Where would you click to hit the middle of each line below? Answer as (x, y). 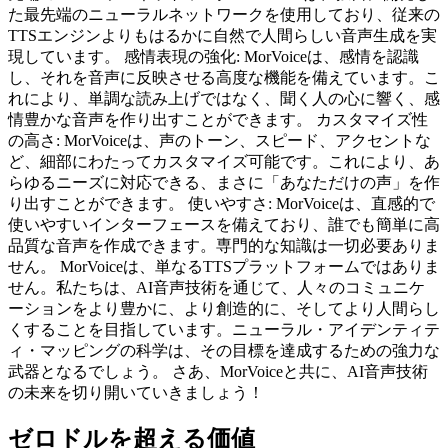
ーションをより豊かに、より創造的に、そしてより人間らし (224, 308)
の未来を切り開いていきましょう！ (136, 392)
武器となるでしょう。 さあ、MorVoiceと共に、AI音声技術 (218, 371)
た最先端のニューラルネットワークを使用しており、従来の (224, 14)
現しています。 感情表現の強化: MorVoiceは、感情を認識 (213, 56)
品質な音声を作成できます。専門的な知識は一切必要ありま (224, 245)
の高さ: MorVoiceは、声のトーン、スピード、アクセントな (219, 140)
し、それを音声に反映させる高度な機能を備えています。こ (224, 77)
